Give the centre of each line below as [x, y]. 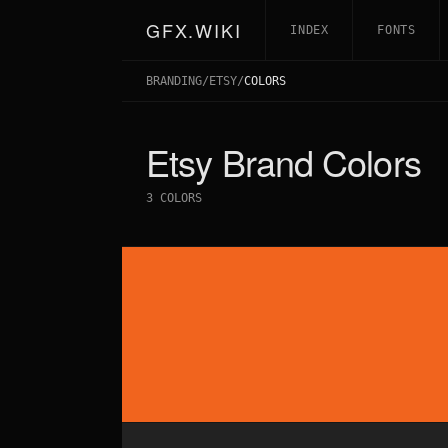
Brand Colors [316, 161]
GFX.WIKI [194, 30]
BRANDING [174, 81]
